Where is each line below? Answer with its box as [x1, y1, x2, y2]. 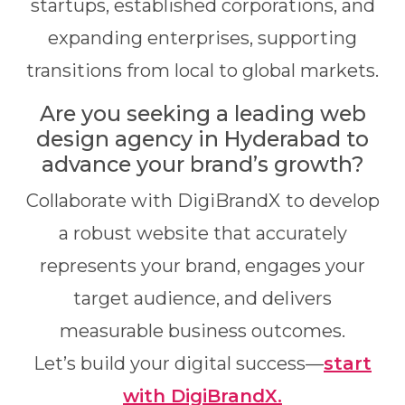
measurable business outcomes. [60, 320, 345, 342]
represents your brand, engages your [40, 255, 365, 277]
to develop [285, 190, 380, 212]
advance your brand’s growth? [41, 151, 364, 177]
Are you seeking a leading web [39, 100, 366, 127]
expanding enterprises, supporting [48, 27, 357, 49]
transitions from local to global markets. [26, 60, 379, 81]
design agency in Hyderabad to [36, 126, 369, 152]
